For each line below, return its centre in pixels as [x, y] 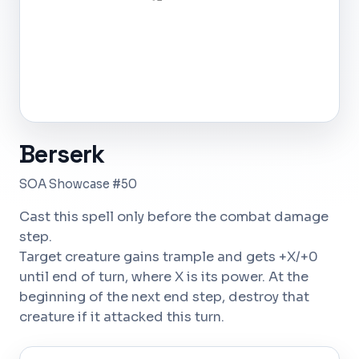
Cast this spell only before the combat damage [174, 217]
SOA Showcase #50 [78, 184]
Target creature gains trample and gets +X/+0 [169, 257]
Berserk [62, 154]
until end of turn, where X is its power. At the [164, 277]
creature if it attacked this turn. [122, 317]
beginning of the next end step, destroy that [164, 297]
